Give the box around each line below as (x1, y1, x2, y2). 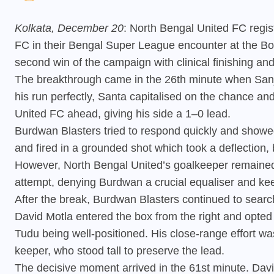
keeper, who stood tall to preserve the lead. (15, 245, 224, 257)
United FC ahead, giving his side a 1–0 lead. (15, 108, 231, 120)
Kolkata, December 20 (15, 22, 124, 35)
